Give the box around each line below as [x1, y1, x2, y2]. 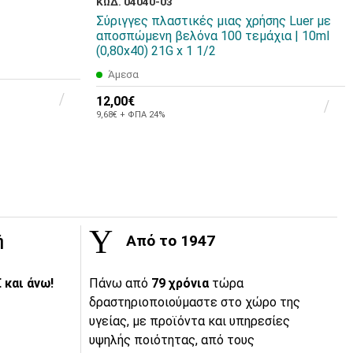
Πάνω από [89, 276, 151, 292]
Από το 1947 [122, 232, 215, 251]
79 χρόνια [151, 276, 212, 292]
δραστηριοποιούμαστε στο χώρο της [89, 295, 300, 310]
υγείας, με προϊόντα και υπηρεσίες [89, 314, 290, 329]
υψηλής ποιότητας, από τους [89, 333, 255, 348]
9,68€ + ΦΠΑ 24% [96, 109, 165, 120]
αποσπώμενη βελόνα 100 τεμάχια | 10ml [96, 28, 329, 44]
